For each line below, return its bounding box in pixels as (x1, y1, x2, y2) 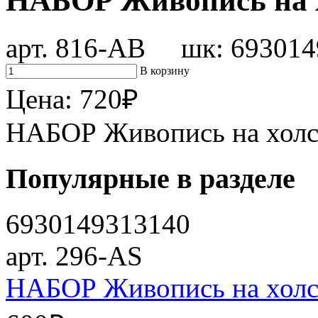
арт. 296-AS (6, 241, 143, 272)
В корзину (140, 64, 190, 77)
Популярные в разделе (6, 162, 295, 194)
